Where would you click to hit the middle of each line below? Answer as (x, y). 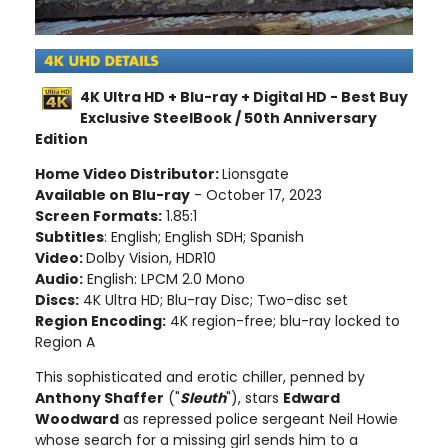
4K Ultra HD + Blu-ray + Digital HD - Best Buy (244, 96)
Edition (61, 138)
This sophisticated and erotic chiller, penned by (200, 376)
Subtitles (69, 236)
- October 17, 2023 (256, 194)
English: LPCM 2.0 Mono (164, 278)
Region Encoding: (100, 320)
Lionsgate (255, 173)
